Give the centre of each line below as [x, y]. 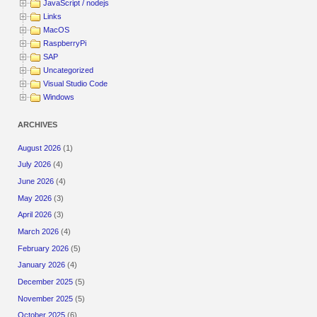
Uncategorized [69, 70]
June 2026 [36, 181]
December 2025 [46, 282]
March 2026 [39, 232]
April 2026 [35, 215]
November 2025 [46, 298]
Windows [59, 97]
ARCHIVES [38, 125]
